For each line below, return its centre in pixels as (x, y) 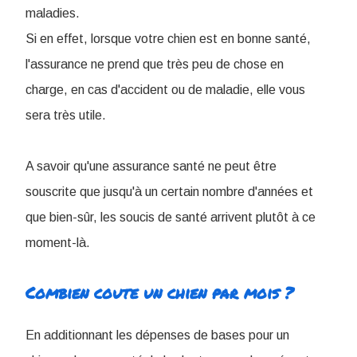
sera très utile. (66, 116)
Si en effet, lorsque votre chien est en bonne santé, (168, 39)
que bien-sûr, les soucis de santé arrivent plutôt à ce (171, 218)
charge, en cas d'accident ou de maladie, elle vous (165, 90)
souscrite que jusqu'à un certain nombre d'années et (169, 192)
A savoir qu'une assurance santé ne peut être (151, 167)
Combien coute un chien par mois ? (159, 293)
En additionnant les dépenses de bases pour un (157, 335)
